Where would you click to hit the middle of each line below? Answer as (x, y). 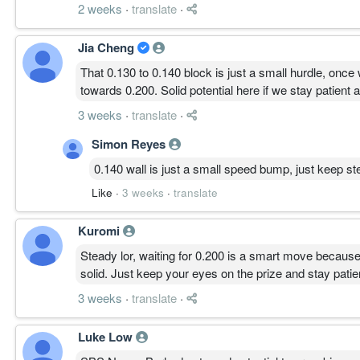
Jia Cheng (108, 47)
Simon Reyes (130, 143)
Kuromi (100, 230)
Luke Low (107, 336)
